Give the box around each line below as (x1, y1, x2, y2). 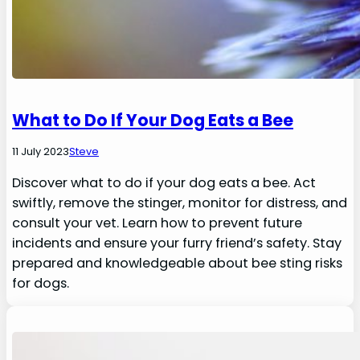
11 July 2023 (12, 143, 70, 159)
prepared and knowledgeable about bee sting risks (12, 253, 343, 272)
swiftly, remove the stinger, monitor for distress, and (12, 193, 348, 212)
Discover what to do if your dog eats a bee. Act (12, 173, 317, 192)
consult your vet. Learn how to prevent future (12, 213, 303, 232)
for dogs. (12, 273, 70, 292)
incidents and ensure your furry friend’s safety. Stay (12, 233, 342, 252)
